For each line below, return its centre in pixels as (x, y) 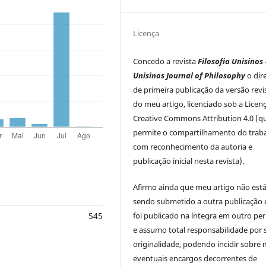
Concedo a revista (166, 61)
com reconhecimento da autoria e (193, 146)
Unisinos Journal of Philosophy (190, 75)
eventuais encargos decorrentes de (195, 258)
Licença (146, 33)
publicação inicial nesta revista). (189, 161)
